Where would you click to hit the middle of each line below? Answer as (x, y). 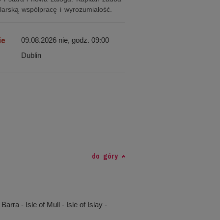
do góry (105, 156)
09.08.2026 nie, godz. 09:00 (65, 40)
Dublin (31, 55)
